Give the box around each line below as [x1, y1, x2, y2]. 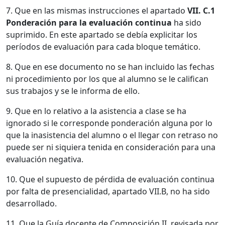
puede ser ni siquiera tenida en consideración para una [6, 141, 215, 153]
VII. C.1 [187, 5, 215, 16]
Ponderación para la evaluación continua [6, 17, 174, 28]
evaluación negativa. [6, 153, 83, 165]
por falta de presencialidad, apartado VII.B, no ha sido [6, 185, 210, 197]
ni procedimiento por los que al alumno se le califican [6, 73, 208, 84]
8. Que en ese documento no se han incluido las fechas [6, 61, 214, 72]
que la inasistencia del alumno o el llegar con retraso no [6, 129, 218, 141]
